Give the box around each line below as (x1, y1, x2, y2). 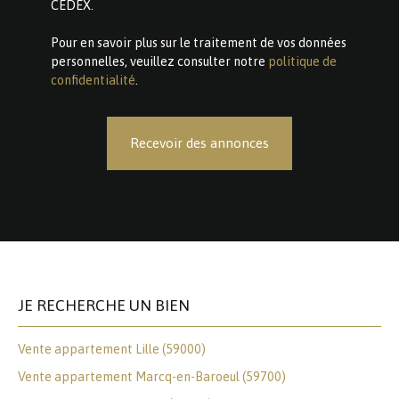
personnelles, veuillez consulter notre (51, 53, 268, 69)
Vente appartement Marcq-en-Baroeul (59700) (18, 369, 286, 384)
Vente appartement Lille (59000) (18, 341, 206, 356)
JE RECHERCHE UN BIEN (18, 296, 190, 314)
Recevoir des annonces (130, 134, 269, 151)
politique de (268, 53, 337, 69)
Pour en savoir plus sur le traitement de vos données (51, 35, 346, 50)
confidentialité (51, 72, 135, 87)
